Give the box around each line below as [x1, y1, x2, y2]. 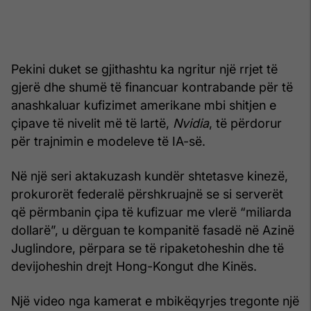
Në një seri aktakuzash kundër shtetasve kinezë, [11, 168, 288, 183]
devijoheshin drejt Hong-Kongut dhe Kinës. [11, 258, 257, 274]
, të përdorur [209, 115, 282, 131]
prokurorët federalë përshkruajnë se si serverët [11, 186, 283, 201]
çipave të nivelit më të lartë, [11, 115, 173, 131]
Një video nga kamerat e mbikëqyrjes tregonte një [11, 293, 299, 308]
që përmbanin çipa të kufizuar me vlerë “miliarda [11, 204, 292, 219]
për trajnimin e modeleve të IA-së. [11, 133, 205, 149]
